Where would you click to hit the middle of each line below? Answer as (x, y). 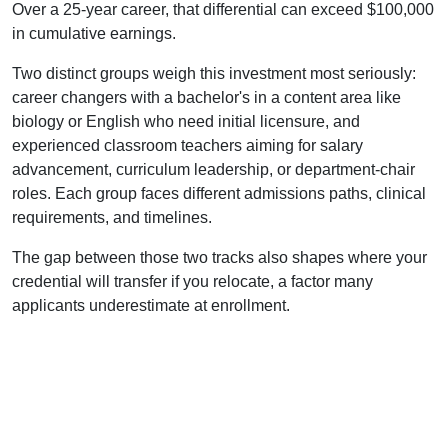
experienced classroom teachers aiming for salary (187, 145)
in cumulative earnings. (94, 33)
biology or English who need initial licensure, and (186, 121)
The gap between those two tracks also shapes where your (219, 257)
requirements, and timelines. (112, 217)
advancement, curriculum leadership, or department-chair (213, 169)
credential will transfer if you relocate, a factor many (192, 281)
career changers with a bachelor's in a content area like (206, 97)
